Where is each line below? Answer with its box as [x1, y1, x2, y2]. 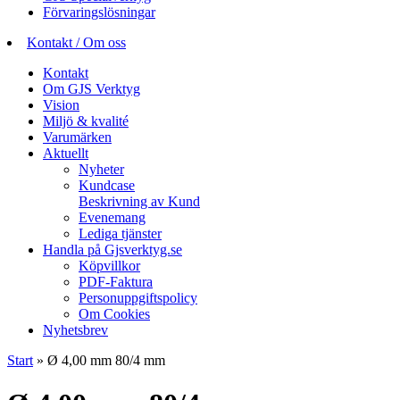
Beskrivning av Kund [79, 193, 200, 209]
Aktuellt [43, 145, 88, 161]
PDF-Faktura [79, 273, 153, 289]
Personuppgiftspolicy [79, 289, 197, 305]
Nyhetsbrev [43, 321, 108, 337]
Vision [43, 96, 79, 112]
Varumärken [43, 129, 112, 145]
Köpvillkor [79, 257, 140, 273]
